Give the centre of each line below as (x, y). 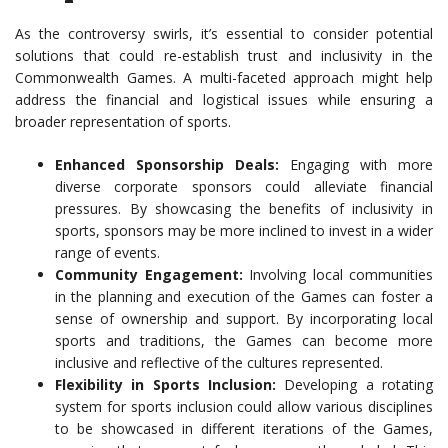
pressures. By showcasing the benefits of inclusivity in (244, 209)
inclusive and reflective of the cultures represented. (219, 363)
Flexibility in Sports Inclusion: (165, 385)
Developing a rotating (354, 385)
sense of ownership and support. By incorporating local (244, 319)
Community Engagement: (149, 275)
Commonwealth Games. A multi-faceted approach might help (224, 78)
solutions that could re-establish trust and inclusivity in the (224, 56)
